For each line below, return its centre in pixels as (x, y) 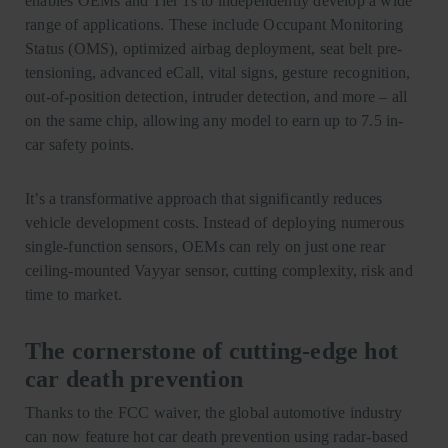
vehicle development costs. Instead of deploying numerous (215, 222)
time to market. (73, 294)
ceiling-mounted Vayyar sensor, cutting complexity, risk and (219, 270)
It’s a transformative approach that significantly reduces (204, 198)
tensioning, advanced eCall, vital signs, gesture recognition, (218, 72)
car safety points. (82, 144)
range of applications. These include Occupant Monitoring (214, 24)
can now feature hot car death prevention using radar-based (217, 436)
